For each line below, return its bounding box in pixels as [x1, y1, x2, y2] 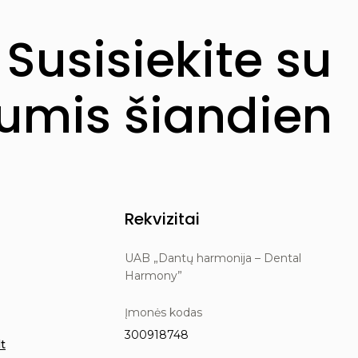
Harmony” [124, 268, 182, 283]
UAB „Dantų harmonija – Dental [124, 251, 301, 265]
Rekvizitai [124, 208, 200, 230]
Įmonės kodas [124, 305, 202, 320]
